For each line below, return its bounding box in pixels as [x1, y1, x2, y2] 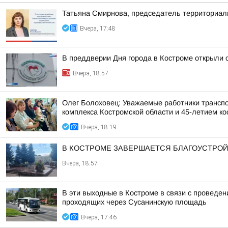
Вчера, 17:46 [81, 214, 117, 221]
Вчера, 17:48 [80, 25, 116, 32]
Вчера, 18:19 [81, 124, 117, 131]
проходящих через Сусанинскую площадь [62, 198, 207, 206]
